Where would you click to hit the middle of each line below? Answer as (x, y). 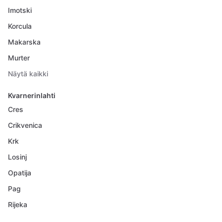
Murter (19, 58)
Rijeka (18, 204)
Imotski (20, 10)
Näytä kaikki (28, 74)
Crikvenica (25, 125)
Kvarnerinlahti (32, 95)
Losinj (17, 157)
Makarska (24, 42)
